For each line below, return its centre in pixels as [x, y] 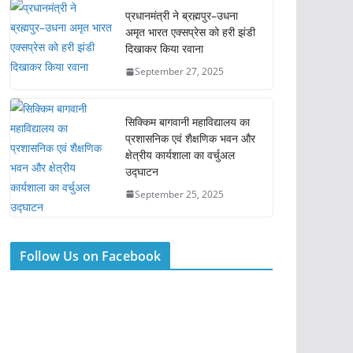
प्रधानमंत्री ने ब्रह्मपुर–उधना [182, 15]
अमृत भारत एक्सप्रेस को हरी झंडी [190, 32]
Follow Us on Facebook [91, 256]
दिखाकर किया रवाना [164, 48]
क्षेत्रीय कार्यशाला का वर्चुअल [180, 154]
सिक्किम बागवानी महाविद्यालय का [188, 121]
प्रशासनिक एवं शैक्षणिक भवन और [190, 138]
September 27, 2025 [179, 71]
